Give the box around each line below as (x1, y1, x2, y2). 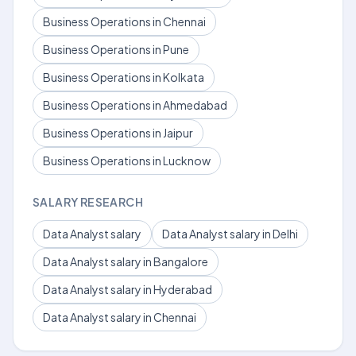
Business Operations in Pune (43, 42, 189, 56)
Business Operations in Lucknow (43, 153, 211, 168)
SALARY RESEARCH (33, 195, 143, 209)
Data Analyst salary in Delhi (162, 226, 298, 241)
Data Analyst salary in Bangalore (43, 254, 208, 269)
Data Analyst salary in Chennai (43, 310, 196, 324)
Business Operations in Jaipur (43, 126, 193, 140)
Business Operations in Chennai (43, 14, 206, 29)
